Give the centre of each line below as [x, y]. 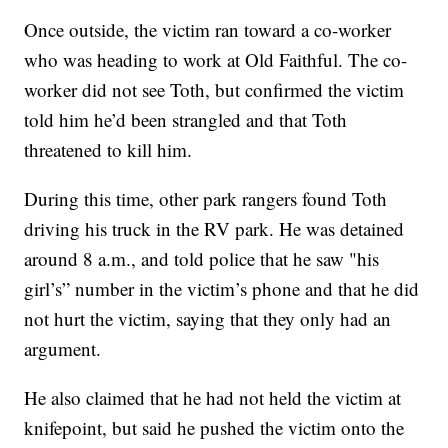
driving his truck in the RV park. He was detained [214, 228]
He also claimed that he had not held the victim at [213, 397]
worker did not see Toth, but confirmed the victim [214, 89]
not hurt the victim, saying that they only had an [208, 318]
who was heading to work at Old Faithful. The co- [216, 59]
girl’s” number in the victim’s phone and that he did [222, 288]
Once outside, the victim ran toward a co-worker [208, 29]
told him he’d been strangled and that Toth [186, 119]
